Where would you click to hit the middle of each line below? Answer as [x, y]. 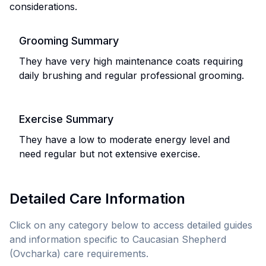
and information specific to [71, 239]
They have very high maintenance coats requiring [131, 61]
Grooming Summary [69, 41]
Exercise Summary [66, 119]
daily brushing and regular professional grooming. [132, 75]
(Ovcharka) [35, 254]
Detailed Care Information [97, 199]
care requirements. [104, 254]
